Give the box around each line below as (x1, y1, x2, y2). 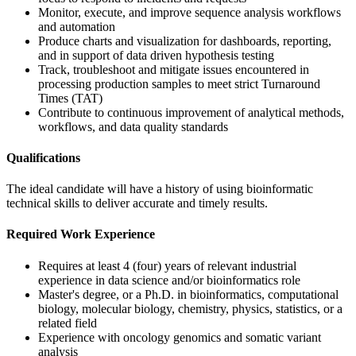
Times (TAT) (38, 91, 103, 105)
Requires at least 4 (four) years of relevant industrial (38, 258, 296, 273)
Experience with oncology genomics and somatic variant (38, 330, 321, 344)
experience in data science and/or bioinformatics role (38, 273, 300, 287)
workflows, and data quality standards (38, 119, 228, 133)
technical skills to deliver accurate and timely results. (6, 196, 268, 211)
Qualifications (6, 150, 80, 164)
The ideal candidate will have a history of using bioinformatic (6, 182, 313, 196)
